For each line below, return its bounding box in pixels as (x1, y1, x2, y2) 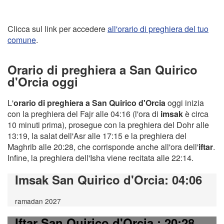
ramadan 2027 (15, 195, 61, 206)
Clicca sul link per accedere (7, 23, 107, 34)
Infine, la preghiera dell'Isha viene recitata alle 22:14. (7, 151, 193, 163)
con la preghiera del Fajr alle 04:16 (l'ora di (7, 107, 160, 119)
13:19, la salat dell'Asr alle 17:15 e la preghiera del (7, 129, 186, 141)
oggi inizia (165, 96, 204, 108)
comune (7, 34, 36, 45)
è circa (183, 107, 208, 119)
